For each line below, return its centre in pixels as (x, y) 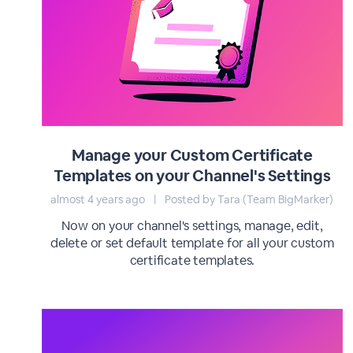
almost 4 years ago (99, 199)
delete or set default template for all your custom (192, 243)
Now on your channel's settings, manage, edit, (192, 226)
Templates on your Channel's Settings (192, 176)
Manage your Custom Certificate (192, 155)
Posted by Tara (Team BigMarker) (248, 199)
